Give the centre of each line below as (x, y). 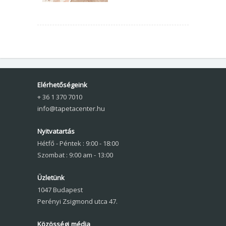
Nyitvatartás (56, 131)
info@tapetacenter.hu (71, 108)
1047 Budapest (60, 190)
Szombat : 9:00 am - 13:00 (75, 155)
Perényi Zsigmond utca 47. (77, 201)
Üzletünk (51, 178)
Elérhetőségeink (62, 85)
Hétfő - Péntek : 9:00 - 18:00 (78, 143)
